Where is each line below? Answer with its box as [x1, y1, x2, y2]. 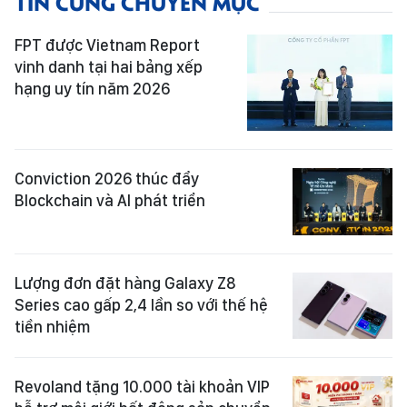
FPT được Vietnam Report [15, 35, 200, 55]
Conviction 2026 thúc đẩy [15, 169, 199, 189]
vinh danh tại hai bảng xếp [15, 56, 203, 76]
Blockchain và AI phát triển [15, 191, 205, 211]
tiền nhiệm [15, 316, 90, 336]
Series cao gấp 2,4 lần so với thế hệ [15, 294, 268, 314]
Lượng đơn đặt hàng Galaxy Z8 [15, 273, 236, 293]
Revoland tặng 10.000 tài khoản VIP [15, 377, 270, 397]
